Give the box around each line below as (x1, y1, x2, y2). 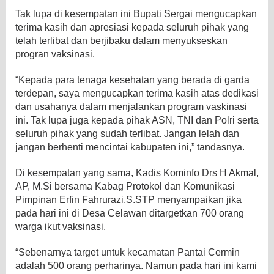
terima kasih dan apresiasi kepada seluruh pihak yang (15, 21, 249, 32)
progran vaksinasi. (15, 48, 95, 59)
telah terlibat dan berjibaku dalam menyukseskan (15, 35, 228, 46)
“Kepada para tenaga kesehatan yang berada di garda (15, 74, 250, 85)
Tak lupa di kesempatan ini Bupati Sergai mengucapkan (15, 8, 257, 19)
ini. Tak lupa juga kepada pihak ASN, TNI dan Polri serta (15, 114, 259, 125)
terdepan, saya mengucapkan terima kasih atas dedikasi (15, 87, 259, 98)
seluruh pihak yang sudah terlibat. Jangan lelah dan (15, 128, 239, 139)
